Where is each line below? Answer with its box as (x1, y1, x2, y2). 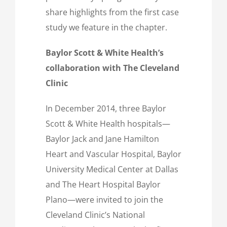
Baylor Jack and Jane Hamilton (46, 133, 159, 144)
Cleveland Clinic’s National (46, 209, 145, 220)
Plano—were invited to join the (46, 194, 163, 205)
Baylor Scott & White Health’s (46, 47, 164, 58)
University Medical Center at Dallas (46, 163, 178, 175)
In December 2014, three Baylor (46, 102, 166, 114)
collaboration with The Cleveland (46, 62, 179, 73)
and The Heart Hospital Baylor (46, 178, 161, 190)
